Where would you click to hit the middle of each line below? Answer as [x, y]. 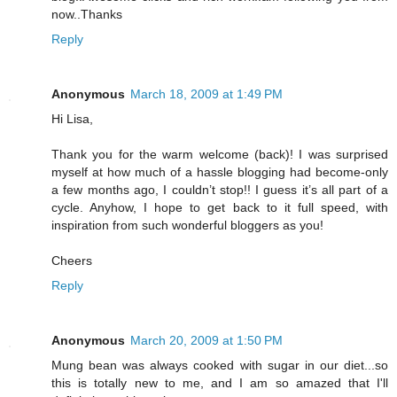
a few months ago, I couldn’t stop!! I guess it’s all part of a [220, 190]
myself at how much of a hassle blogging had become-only [220, 172]
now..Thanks [87, 15]
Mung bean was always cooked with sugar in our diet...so [220, 366]
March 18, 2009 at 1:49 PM [206, 94]
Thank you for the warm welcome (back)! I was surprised [220, 155]
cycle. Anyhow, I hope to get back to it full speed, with [220, 208]
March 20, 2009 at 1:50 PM [206, 341]
